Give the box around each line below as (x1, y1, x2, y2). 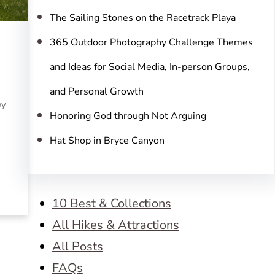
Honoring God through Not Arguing (49, 109, 206, 123)
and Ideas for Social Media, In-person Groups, (49, 60, 250, 74)
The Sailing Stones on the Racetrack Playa (49, 11, 236, 25)
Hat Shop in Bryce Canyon (49, 134, 165, 147)
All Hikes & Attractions (52, 217, 179, 233)
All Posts (52, 238, 103, 255)
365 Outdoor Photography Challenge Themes (49, 36, 253, 49)
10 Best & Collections (52, 195, 171, 212)
